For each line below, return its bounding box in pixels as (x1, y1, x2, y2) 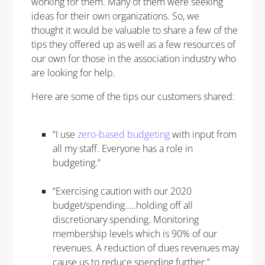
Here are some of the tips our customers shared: (31, 89, 237, 103)
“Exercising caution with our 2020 (52, 184, 192, 198)
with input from (169, 127, 237, 141)
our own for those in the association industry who (31, 51, 236, 65)
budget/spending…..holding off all (52, 198, 193, 212)
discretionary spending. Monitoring (52, 212, 199, 226)
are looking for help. (31, 66, 118, 79)
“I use (52, 127, 77, 141)
